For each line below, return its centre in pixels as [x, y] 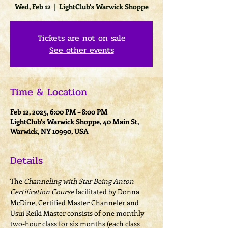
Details [26, 161]
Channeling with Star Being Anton [80, 181]
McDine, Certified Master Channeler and [75, 203]
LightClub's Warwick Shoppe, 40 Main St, [75, 122]
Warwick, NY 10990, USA [49, 131]
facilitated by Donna [107, 192]
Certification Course [42, 192]
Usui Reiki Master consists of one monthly [78, 213]
